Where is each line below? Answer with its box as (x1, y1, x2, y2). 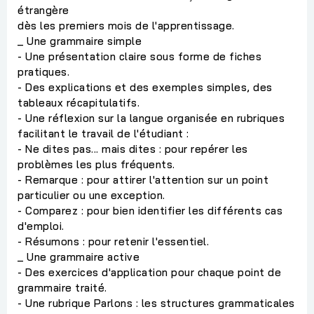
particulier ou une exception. (18, 188, 165, 202)
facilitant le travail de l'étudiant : (18, 126, 189, 140)
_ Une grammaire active (18, 250, 139, 264)
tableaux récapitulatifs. (18, 95, 139, 109)
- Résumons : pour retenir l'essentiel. (18, 234, 209, 248)
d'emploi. (18, 219, 64, 233)
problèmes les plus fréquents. (18, 157, 175, 171)
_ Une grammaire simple (18, 34, 142, 48)
